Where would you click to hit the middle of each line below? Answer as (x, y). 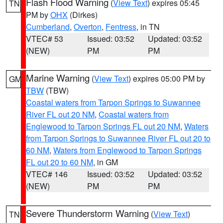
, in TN (148, 27)
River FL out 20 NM (60, 114)
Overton (88, 27)
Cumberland (48, 27)
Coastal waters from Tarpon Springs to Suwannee (113, 102)
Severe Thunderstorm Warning (87, 213)
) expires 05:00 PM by (167, 78)
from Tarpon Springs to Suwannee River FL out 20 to (118, 138)
